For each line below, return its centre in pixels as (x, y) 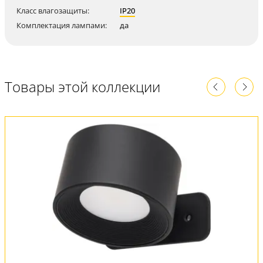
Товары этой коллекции (82, 86)
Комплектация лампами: (62, 25)
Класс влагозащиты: (53, 10)
